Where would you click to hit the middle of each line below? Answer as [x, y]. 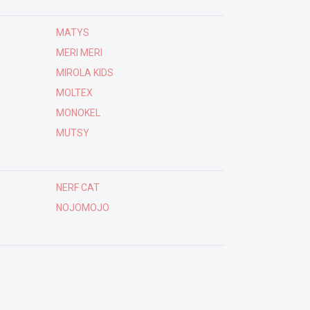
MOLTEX [74, 93]
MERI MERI [79, 53]
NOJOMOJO [82, 208]
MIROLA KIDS [84, 73]
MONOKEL [78, 113]
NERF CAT [77, 188]
